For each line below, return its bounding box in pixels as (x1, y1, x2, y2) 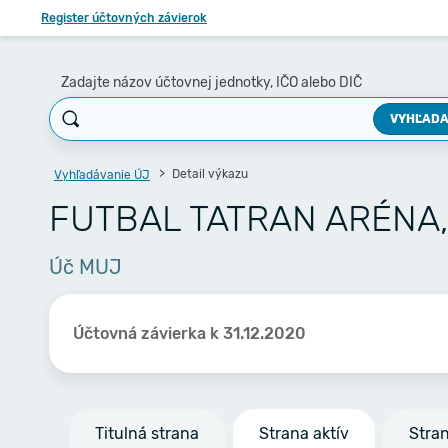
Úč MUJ (49, 255, 122, 279)
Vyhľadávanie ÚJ (54, 168, 150, 182)
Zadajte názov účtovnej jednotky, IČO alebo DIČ (61, 74, 362, 91)
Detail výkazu (169, 167, 248, 181)
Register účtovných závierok (41, 11, 207, 25)
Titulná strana (95, 424, 199, 443)
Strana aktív (259, 424, 349, 443)
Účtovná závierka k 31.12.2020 (73, 323, 306, 343)
